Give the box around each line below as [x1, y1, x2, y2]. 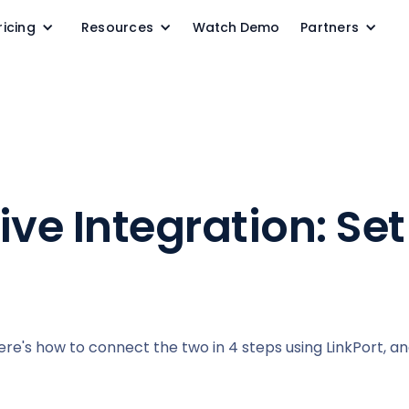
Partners [300, 18, 359, 37]
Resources [80, 18, 153, 37]
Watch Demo [193, 18, 279, 37]
